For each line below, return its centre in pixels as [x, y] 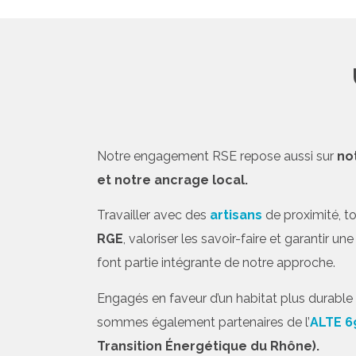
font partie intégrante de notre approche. [216, 263]
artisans [236, 215]
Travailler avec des [153, 215]
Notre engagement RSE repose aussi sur [217, 156]
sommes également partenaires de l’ [203, 322]
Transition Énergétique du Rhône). [208, 346]
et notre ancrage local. [172, 180]
